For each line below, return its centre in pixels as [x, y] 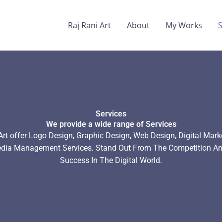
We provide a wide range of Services [111, 124]
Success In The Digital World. [111, 160]
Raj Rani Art [90, 25]
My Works [184, 25]
